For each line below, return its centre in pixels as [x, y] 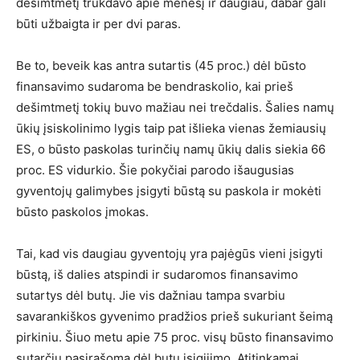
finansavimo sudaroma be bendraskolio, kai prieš [155, 86]
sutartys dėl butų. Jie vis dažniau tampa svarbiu [151, 295]
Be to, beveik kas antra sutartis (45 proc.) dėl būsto [161, 65]
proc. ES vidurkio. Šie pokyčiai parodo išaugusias [155, 170]
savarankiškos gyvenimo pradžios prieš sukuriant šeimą [174, 316]
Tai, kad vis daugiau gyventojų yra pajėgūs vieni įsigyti [170, 253]
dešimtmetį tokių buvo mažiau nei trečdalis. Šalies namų [175, 107]
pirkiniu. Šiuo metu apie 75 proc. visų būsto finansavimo [175, 337]
